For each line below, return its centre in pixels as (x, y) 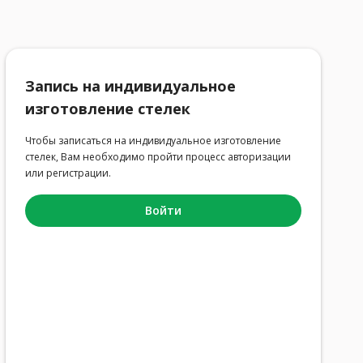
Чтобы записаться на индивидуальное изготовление (153, 141)
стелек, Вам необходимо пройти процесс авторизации (158, 157)
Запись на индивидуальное (130, 86)
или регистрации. (68, 173)
